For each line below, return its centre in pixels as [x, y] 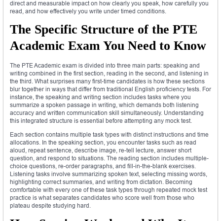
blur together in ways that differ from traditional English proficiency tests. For [110, 89]
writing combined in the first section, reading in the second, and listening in [109, 73]
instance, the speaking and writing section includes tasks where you [100, 97]
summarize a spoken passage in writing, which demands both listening [104, 105]
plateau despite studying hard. [50, 205]
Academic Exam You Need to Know [108, 45]
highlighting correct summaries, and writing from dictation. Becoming [101, 182]
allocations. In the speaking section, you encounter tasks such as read [103, 142]
